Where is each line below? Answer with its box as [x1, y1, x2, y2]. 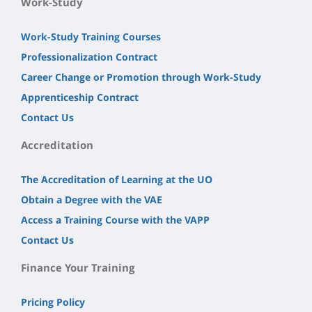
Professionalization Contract [21, 49, 157, 63]
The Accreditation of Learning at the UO [21, 172, 212, 186]
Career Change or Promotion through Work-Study [21, 70, 261, 84]
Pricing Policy [21, 295, 85, 309]
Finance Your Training [21, 260, 134, 274]
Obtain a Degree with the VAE [21, 192, 162, 206]
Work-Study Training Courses [21, 29, 161, 43]
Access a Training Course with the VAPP [21, 212, 210, 226]
